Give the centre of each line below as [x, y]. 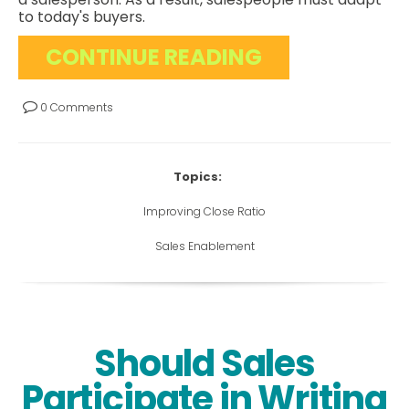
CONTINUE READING [154, 58]
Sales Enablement [204, 246]
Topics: [198, 177]
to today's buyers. [84, 17]
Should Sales [204, 364]
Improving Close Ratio [204, 212]
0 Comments [75, 108]
